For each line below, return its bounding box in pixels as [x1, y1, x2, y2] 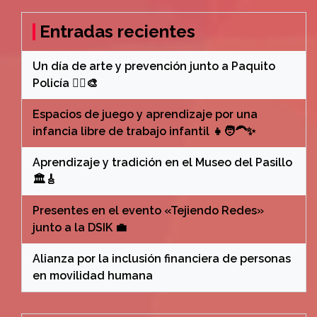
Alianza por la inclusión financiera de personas [33, 252, 291, 265]
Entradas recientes [40, 21, 195, 42]
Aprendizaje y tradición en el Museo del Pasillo [33, 156, 292, 169]
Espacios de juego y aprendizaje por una [33, 108, 258, 121]
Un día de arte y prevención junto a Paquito [33, 59, 275, 73]
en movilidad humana [33, 269, 153, 282]
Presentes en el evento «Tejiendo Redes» [33, 204, 264, 217]
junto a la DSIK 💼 [33, 221, 127, 234]
